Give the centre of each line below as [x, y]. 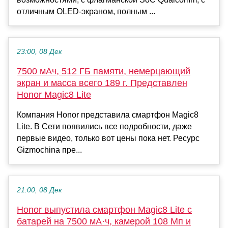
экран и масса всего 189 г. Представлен [102, 83]
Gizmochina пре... [49, 150]
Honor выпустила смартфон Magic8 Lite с [104, 209]
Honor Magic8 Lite [54, 94]
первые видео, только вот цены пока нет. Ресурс [108, 138]
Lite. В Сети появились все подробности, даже [104, 126]
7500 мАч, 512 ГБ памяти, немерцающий [104, 71]
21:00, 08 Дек [39, 190]
